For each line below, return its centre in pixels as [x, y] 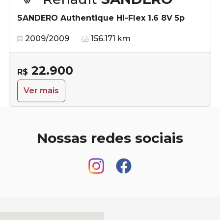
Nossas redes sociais [110, 138]
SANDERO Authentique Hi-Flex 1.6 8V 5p [101, 18]
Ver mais [41, 90]
